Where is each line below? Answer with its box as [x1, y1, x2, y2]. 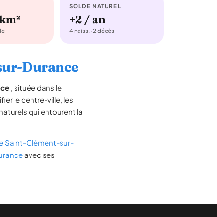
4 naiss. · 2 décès [69, 27, 114, 34]
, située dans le [9, 83, 62, 92]
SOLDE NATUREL [69, 2, 121, 10]
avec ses [23, 150, 55, 159]
